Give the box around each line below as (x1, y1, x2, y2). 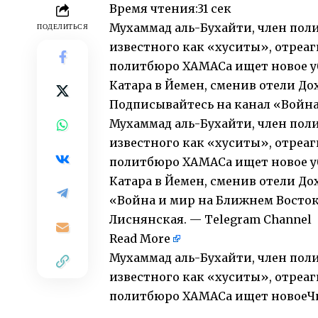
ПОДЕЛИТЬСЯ (37, 21, 88, 33)
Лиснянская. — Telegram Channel (109, 212, 312, 227)
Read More (109, 231, 170, 246)
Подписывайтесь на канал (109, 97, 273, 112)
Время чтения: (109, 1, 197, 16)
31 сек (197, 1, 231, 16)
